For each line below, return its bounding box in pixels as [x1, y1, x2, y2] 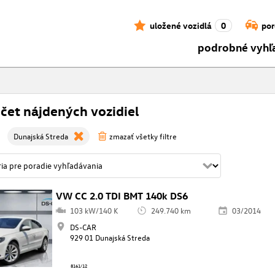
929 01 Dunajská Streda [69, 232, 150, 243]
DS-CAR [69, 222, 96, 233]
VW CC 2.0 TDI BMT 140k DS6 [56, 190, 188, 203]
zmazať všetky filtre [109, 131, 177, 142]
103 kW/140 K [69, 205, 118, 216]
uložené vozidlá [149, 19, 212, 31]
